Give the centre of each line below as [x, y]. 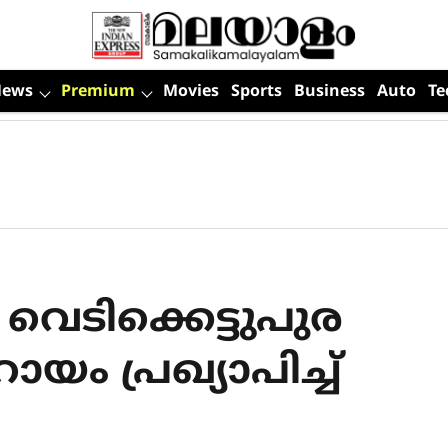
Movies [190, 92]
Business [329, 92]
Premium [97, 92]
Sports [256, 92]
